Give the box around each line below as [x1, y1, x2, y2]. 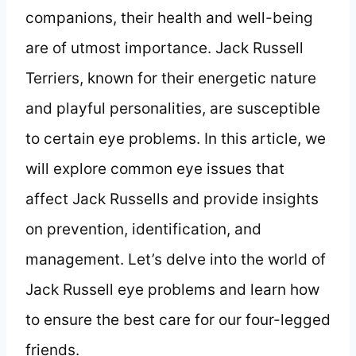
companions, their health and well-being [25, 8, 313, 27]
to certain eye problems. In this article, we [25, 129, 326, 148]
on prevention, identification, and [25, 219, 261, 238]
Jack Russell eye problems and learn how [25, 280, 319, 299]
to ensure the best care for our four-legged [25, 310, 331, 329]
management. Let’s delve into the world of [25, 250, 326, 269]
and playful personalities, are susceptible [25, 99, 320, 118]
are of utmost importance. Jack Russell [25, 38, 304, 57]
